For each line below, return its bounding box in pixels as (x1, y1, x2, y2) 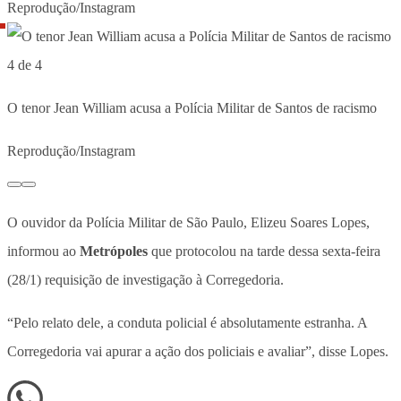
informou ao (7, 243, 80, 259)
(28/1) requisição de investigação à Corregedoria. (7, 271, 284, 287)
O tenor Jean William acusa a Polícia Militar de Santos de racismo (7, 99, 377, 115)
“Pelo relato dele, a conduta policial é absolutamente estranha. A (7, 314, 367, 330)
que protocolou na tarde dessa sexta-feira (148, 243, 380, 259)
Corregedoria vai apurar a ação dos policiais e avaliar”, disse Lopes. (7, 343, 388, 359)
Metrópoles (80, 243, 148, 259)
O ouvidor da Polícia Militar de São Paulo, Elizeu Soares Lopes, (7, 214, 370, 230)
